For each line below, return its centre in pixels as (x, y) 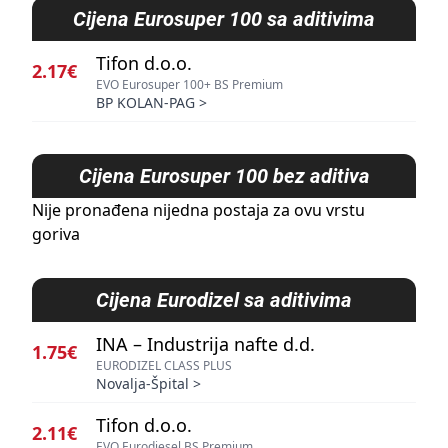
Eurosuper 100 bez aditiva (254, 176)
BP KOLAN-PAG (145, 102)
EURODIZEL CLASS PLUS (164, 365)
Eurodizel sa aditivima (254, 300)
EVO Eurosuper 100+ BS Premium (189, 84)
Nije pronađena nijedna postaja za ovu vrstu (198, 210)
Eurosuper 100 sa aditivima (254, 19)
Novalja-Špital (142, 383)
